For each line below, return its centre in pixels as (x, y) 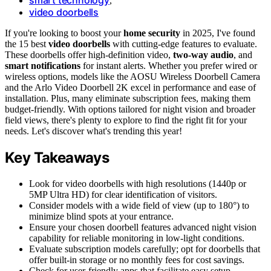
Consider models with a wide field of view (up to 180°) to (139, 205)
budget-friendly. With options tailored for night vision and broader (130, 109)
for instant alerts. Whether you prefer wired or (169, 65)
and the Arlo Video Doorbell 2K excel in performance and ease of (130, 87)
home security (152, 33)
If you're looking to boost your (64, 33)
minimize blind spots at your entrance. (101, 216)
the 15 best (27, 44)
